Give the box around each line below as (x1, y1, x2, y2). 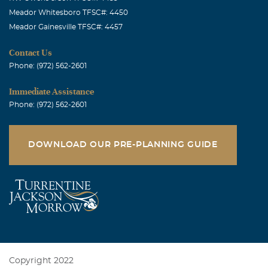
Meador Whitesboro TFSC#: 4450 (9, 8, 128, 16)
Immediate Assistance (9, 86, 94, 96)
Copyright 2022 (9, 256, 74, 265)
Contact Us (9, 47, 52, 57)
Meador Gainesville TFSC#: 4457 (9, 23, 123, 31)
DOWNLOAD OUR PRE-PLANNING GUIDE (28, 140, 218, 149)
